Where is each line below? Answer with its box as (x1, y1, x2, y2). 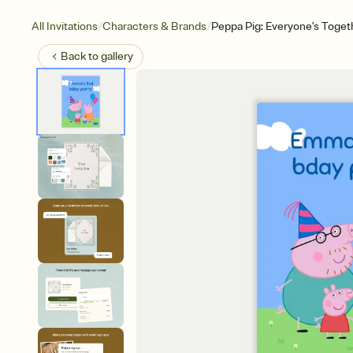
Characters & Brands (102, 20, 206, 33)
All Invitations (32, 20, 98, 33)
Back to (61, 50, 101, 63)
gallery (101, 50, 133, 63)
